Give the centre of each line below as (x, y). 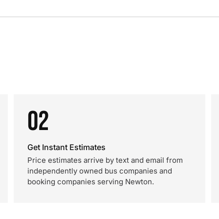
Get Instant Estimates (66, 147)
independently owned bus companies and (100, 171)
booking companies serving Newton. (91, 182)
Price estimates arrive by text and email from (105, 160)
